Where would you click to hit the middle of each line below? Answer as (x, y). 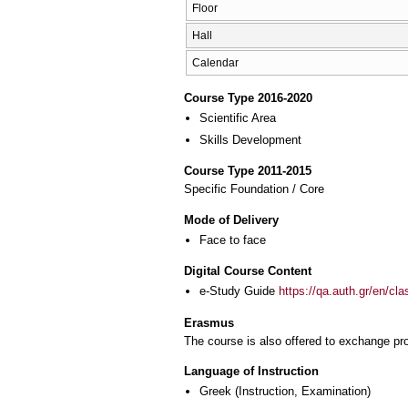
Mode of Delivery (231, 219)
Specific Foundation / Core (254, 189)
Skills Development (250, 139)
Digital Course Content (248, 271)
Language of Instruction (251, 372)
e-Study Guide (239, 291)
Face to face (233, 240)
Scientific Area (238, 118)
